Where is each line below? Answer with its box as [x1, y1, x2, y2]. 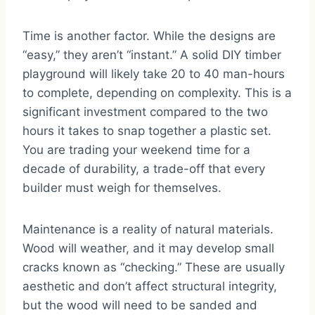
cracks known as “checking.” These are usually [22, 260, 285, 275]
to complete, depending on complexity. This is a [22, 86, 292, 101]
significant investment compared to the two [22, 105, 268, 120]
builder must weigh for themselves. [22, 181, 221, 195]
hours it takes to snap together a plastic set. [22, 124, 271, 139]
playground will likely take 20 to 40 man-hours [22, 67, 285, 82]
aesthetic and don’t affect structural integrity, [22, 279, 277, 294]
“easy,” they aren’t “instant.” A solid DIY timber [22, 48, 281, 63]
